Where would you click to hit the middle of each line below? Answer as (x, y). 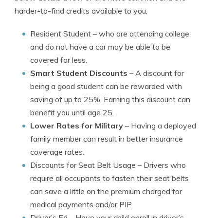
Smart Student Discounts (79, 73)
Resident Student (61, 34)
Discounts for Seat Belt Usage (83, 165)
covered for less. (59, 60)
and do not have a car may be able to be (100, 47)
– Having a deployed (160, 126)
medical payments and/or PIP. (82, 204)
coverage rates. (57, 152)
